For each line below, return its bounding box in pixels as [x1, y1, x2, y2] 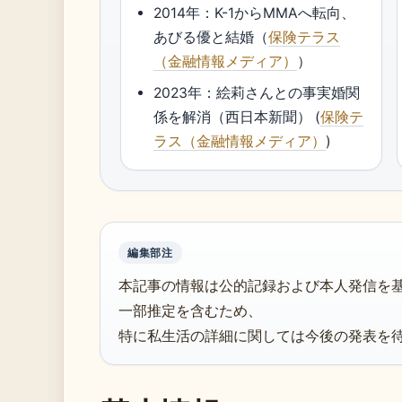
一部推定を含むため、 [118, 301, 262, 319]
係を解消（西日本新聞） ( [153, 109, 321, 126]
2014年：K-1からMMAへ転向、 [153, 4, 356, 22]
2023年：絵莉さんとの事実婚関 [153, 84, 361, 101]
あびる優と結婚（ [153, 29, 269, 46]
